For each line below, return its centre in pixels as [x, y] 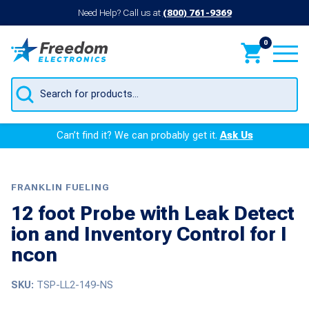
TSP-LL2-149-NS [75, 285]
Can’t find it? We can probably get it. [138, 136]
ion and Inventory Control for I [149, 234]
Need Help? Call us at [120, 13]
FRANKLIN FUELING [61, 187]
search [29, 94]
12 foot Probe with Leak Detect [153, 213]
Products [35, 82]
